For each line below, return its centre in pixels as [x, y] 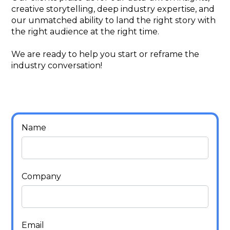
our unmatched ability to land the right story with [114, 20]
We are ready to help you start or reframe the [106, 54]
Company [42, 176]
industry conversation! [57, 65]
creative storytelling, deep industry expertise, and [113, 9]
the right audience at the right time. [85, 31]
